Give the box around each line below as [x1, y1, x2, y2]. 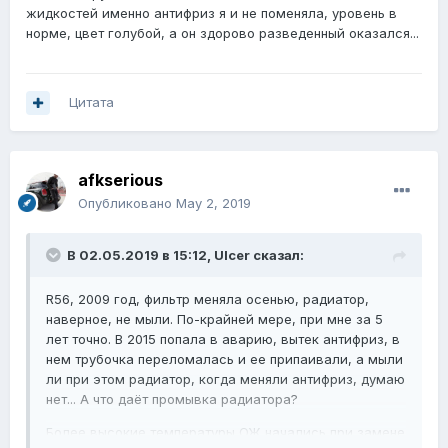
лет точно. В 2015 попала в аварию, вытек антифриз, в [46, 331, 400, 348]
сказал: [250, 247, 304, 264]
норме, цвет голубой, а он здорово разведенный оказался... [26, 24, 419, 41]
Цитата [69, 94, 114, 111]
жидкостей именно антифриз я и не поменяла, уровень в [26, 4, 397, 21]
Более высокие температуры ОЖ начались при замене [46, 424, 405, 441]
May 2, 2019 [176, 195, 251, 212]
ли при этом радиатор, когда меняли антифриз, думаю [46, 371, 405, 388]
